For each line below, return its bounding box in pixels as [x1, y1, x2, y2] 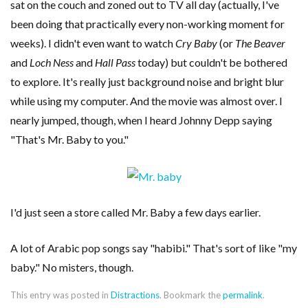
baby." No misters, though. [10, 260, 133, 274]
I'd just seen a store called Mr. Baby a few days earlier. [10, 205, 261, 219]
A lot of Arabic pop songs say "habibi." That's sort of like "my [10, 241, 297, 254]
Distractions [111, 289, 159, 300]
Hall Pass [95, 56, 135, 69]
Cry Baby [175, 36, 217, 49]
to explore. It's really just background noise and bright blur [10, 75, 284, 88]
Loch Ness [30, 56, 74, 69]
